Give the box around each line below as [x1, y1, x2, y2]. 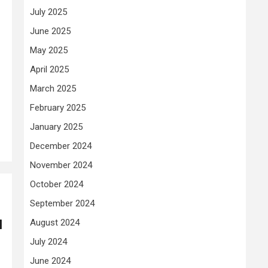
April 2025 [30, 63, 69, 75]
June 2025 [30, 25, 71, 36]
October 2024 [30, 178, 83, 190]
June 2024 [30, 255, 71, 266]
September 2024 [30, 197, 95, 209]
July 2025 [30, 6, 67, 17]
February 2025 [30, 102, 86, 113]
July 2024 [30, 236, 67, 247]
